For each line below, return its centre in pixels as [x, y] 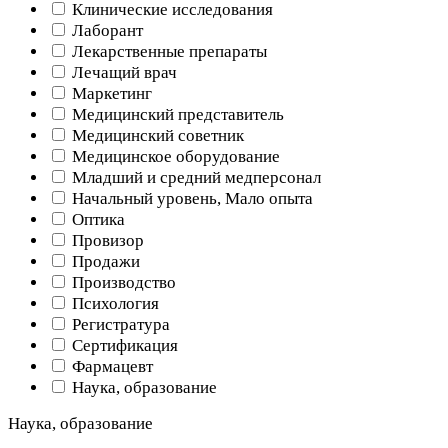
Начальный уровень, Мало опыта [190, 198]
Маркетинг [110, 93]
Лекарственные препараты [167, 51]
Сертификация [123, 345]
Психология [113, 303]
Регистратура [119, 324]
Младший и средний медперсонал [194, 177]
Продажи [104, 261]
